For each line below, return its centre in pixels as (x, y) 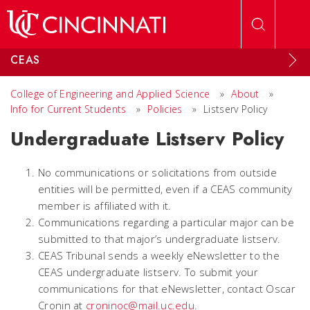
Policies (166, 109)
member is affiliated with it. (105, 206)
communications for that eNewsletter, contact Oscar (167, 289)
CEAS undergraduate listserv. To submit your (148, 272)
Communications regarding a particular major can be (166, 222)
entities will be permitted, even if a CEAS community (165, 189)
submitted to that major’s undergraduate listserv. (159, 239)
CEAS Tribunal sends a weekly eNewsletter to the (159, 255)
